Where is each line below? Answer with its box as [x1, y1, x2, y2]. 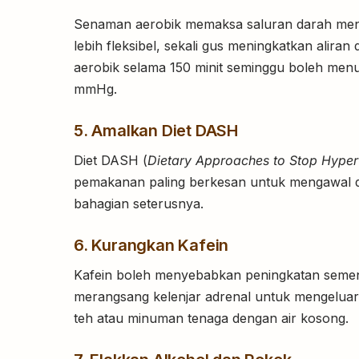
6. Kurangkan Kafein [74, 236, 229, 256]
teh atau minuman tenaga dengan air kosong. [74, 310, 349, 327]
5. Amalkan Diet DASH [74, 121, 238, 141]
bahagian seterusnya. [74, 196, 204, 212]
